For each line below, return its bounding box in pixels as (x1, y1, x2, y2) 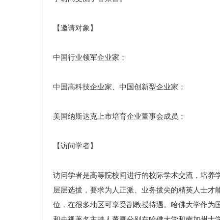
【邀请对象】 (53, 24, 97, 32)
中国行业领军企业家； (53, 54, 127, 61)
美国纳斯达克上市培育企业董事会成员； (53, 112, 186, 120)
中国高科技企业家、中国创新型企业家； (53, 83, 186, 91)
